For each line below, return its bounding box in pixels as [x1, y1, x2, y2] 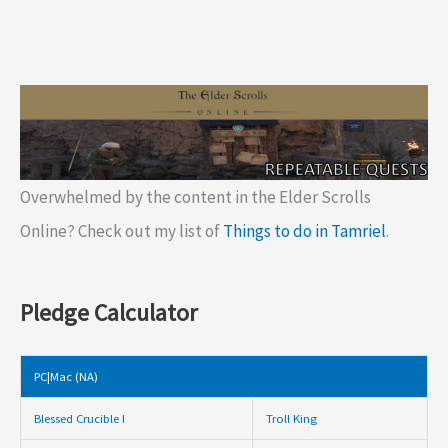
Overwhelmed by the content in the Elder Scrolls [20, 185, 371, 208]
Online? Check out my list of [20, 219, 223, 242]
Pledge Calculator [20, 297, 197, 329]
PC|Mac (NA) [33, 368, 98, 385]
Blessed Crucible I [33, 410, 125, 427]
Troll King [265, 410, 317, 427]
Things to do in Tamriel [223, 219, 386, 242]
